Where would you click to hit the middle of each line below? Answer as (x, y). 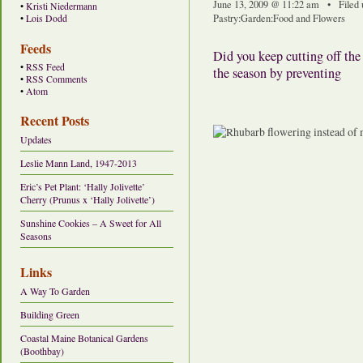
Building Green (50, 314)
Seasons (36, 236)
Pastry (226, 18)
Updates (36, 140)
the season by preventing (277, 73)
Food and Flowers (309, 18)
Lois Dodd (47, 18)
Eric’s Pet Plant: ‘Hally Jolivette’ (83, 187)
